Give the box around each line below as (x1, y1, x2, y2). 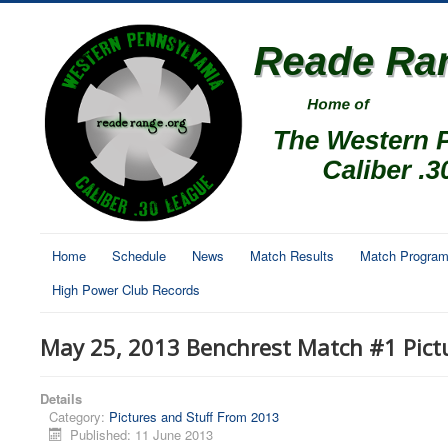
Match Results (250, 246, 334, 265)
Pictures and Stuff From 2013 (109, 407, 279, 426)
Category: (49, 407, 109, 426)
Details (40, 389, 82, 408)
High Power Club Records (52, 280, 200, 299)
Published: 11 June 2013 (70, 425, 214, 444)
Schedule (112, 246, 166, 265)
